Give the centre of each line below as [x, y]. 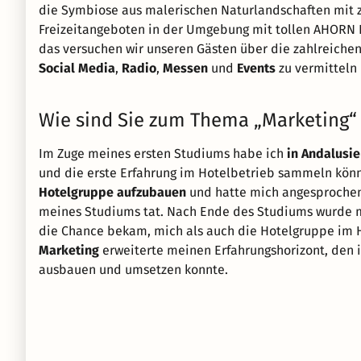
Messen [185, 68]
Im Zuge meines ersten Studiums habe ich [163, 154]
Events [256, 68]
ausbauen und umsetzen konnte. [133, 270]
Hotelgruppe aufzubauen [112, 192]
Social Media [77, 68]
